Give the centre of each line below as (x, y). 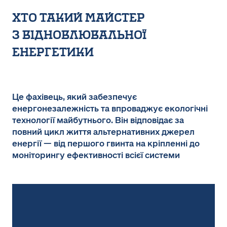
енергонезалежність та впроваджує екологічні (110, 109)
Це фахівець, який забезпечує (74, 97)
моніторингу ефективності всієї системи (96, 155)
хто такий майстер (80, 17)
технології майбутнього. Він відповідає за (98, 120)
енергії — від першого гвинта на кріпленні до (106, 144)
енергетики (53, 52)
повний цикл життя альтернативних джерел (103, 132)
